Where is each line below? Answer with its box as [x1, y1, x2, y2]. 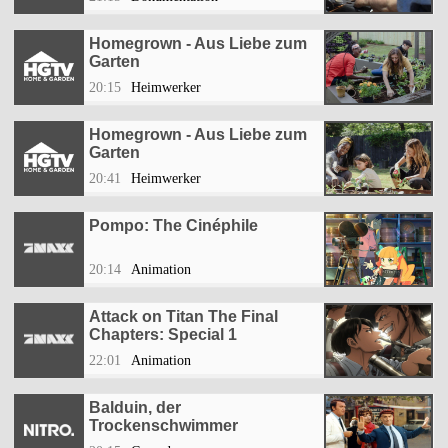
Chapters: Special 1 [89, 326, 237, 344]
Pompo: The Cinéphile [89, 217, 258, 235]
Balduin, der [89, 399, 181, 417]
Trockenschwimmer [89, 417, 238, 435]
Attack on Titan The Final [89, 308, 278, 326]
